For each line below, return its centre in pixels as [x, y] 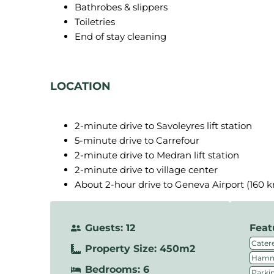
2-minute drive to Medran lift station [157, 155]
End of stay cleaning [120, 36]
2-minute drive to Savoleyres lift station [163, 126]
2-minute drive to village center [146, 170]
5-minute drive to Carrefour [137, 140]
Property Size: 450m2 [140, 249]
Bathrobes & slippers [121, 7]
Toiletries [95, 22]
